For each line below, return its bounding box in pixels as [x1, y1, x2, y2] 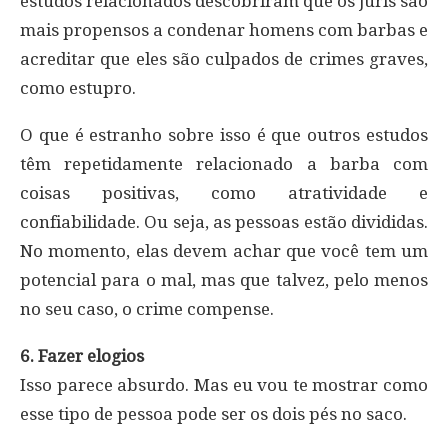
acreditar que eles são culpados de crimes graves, [20, 48, 428, 69]
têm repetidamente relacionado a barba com [20, 153, 428, 174]
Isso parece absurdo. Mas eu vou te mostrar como [20, 374, 428, 395]
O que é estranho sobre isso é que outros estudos [20, 124, 428, 145]
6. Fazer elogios [20, 345, 144, 366]
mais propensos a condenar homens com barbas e [20, 19, 428, 40]
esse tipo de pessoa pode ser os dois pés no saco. [20, 403, 407, 424]
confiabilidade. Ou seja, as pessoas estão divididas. [20, 211, 428, 232]
